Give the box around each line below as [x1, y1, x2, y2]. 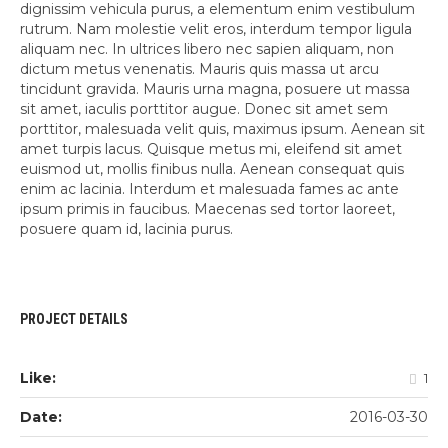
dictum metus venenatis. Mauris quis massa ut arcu [20, 60, 379, 79]
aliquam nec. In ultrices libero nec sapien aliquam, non [20, 40, 394, 59]
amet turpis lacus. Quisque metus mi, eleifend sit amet [20, 140, 402, 159]
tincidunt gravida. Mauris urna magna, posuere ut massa [20, 80, 410, 99]
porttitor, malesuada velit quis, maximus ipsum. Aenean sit [20, 120, 425, 139]
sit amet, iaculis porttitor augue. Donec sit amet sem [20, 100, 388, 119]
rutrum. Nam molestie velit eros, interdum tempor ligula [20, 20, 412, 39]
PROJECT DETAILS [20, 311, 128, 328]
